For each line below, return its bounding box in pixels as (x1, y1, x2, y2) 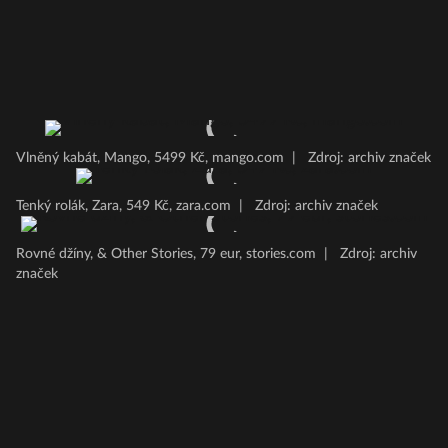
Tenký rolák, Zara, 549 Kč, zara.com (16, 199, 231, 213)
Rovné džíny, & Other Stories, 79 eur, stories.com (16, 247, 316, 261)
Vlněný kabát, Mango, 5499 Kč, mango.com (16, 151, 284, 165)
